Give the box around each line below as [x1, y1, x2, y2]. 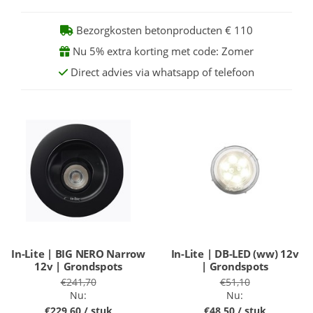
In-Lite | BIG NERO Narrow [11, 247, 145, 261]
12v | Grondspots [34, 259, 122, 273]
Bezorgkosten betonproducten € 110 [73, 23, 253, 37]
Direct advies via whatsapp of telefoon [68, 65, 254, 79]
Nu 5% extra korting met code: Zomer [70, 44, 254, 58]
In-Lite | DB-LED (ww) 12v [170, 247, 299, 261]
